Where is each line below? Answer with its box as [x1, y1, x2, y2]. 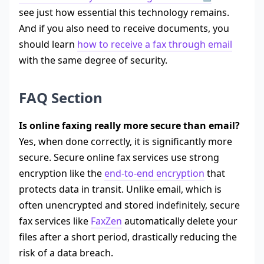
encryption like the [19, 167, 104, 180]
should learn [19, 38, 77, 51]
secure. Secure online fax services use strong [19, 151, 219, 164]
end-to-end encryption [104, 167, 204, 180]
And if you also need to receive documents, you [19, 22, 229, 35]
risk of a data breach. [19, 246, 113, 260]
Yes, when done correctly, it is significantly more [19, 135, 232, 148]
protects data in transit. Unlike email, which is [19, 183, 222, 196]
